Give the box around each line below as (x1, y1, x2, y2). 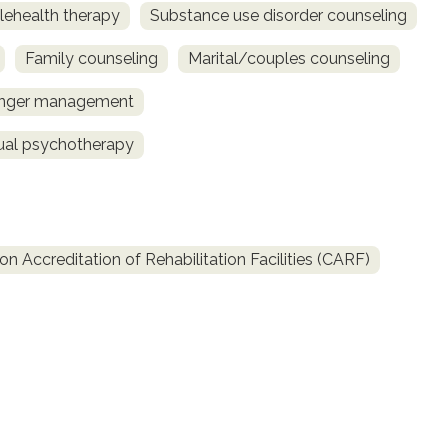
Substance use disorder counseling (150, 6, 407, 26)
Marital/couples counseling (188, 49, 390, 69)
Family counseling (25, 49, 158, 69)
